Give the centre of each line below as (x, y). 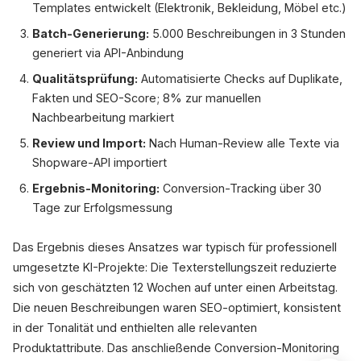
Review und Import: (89, 143)
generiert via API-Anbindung (108, 53)
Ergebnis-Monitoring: (96, 188)
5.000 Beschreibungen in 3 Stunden (247, 33)
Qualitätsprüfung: (85, 79)
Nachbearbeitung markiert (103, 117)
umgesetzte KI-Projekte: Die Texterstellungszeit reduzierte (175, 267)
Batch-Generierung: (91, 33)
